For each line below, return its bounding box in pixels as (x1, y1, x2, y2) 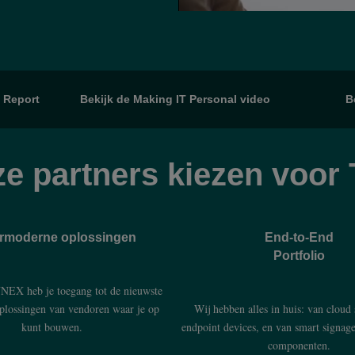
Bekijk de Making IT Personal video (80, 93, 270, 105)
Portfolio (273, 249, 325, 262)
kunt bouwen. (21, 319, 82, 334)
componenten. (267, 338, 330, 353)
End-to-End (264, 231, 334, 244)
